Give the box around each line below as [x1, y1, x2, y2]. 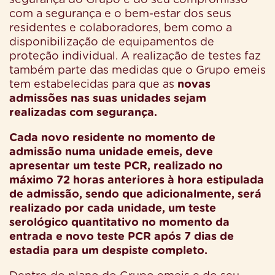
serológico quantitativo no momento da [9, 217, 230, 228]
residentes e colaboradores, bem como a [9, 22, 232, 34]
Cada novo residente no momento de [9, 132, 215, 144]
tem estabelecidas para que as [9, 79, 177, 90]
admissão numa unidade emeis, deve [9, 146, 213, 158]
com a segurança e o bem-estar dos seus [9, 8, 231, 20]
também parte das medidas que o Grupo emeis [9, 64, 266, 76]
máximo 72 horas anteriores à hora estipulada [9, 174, 264, 186]
